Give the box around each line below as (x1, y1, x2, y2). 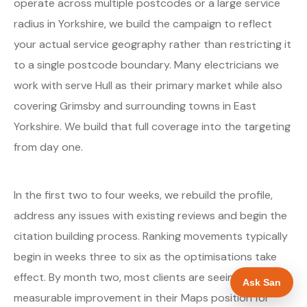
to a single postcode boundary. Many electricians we (14, 57, 279, 72)
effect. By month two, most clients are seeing (14, 269, 240, 284)
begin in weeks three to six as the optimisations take (14, 249, 277, 264)
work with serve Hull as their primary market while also (14, 77, 282, 93)
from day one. (14, 139, 83, 154)
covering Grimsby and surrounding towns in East (14, 98, 256, 113)
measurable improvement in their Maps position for (14, 290, 269, 305)
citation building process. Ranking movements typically (14, 228, 288, 243)
